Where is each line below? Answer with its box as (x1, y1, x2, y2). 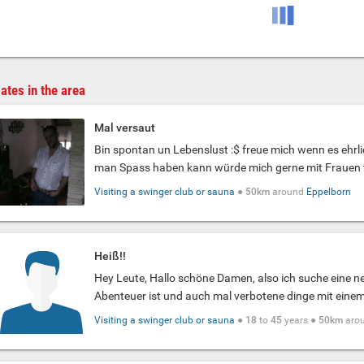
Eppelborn (306, 185, 352, 197)
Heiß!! (94, 249, 127, 262)
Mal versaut (94, 120, 156, 134)
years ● (282, 314, 319, 326)
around (270, 185, 307, 197)
